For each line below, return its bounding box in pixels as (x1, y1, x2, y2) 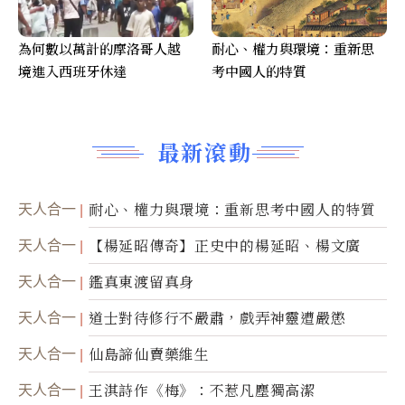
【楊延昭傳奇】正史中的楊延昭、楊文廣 (89, 235, 361, 257)
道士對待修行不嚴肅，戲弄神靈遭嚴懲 (89, 307, 346, 329)
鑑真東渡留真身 (89, 271, 195, 293)
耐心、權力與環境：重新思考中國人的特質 (89, 199, 376, 221)
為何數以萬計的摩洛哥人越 (18, 39, 181, 59)
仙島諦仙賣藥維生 (89, 344, 210, 365)
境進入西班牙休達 (18, 61, 127, 81)
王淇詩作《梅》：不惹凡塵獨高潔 (89, 380, 316, 401)
